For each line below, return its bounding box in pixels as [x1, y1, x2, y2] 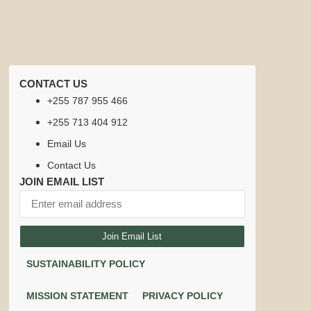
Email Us [47, 137, 86, 149]
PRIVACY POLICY [142, 289, 223, 301]
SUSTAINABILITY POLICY [26, 258, 145, 269]
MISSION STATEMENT [26, 289, 128, 301]
